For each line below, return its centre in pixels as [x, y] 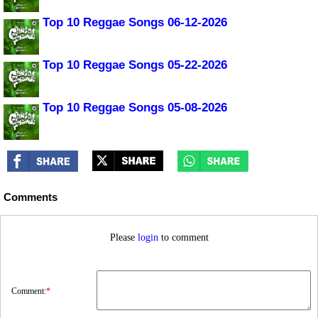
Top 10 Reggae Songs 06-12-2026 [135, 23]
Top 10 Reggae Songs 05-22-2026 [135, 65]
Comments [31, 197]
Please [124, 237]
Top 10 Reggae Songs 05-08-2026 [135, 108]
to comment [183, 237]
